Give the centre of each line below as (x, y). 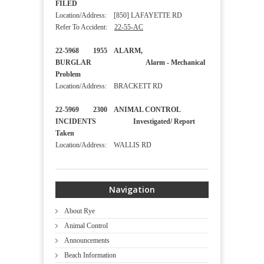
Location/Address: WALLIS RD (103, 145)
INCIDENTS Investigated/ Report (125, 122)
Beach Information (90, 255)
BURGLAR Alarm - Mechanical (130, 63)
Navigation (132, 190)
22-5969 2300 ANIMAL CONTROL (118, 110)
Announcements (87, 241)
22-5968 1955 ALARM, (99, 51)
